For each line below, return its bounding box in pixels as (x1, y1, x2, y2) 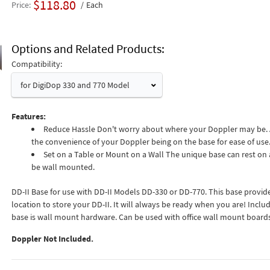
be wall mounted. (31, 162, 95, 172)
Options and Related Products (11, 41, 162, 56)
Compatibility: (11, 58, 62, 69)
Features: (11, 111, 46, 122)
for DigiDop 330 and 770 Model (20, 80, 130, 90)
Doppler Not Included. (11, 233, 93, 244)
